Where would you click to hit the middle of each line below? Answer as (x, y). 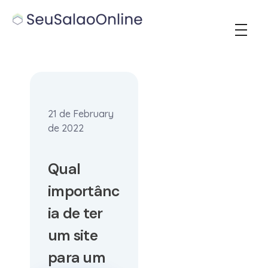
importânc (84, 191)
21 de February (81, 114)
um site (73, 235)
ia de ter (75, 213)
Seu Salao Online (25, 36)
